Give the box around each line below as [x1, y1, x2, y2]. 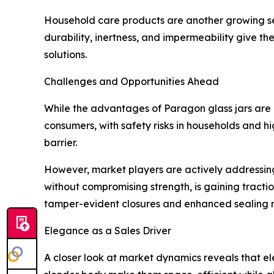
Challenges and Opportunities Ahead [44, 75, 219, 87]
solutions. [44, 48, 87, 61]
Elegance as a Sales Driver [44, 224, 171, 237]
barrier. [44, 136, 77, 149]
